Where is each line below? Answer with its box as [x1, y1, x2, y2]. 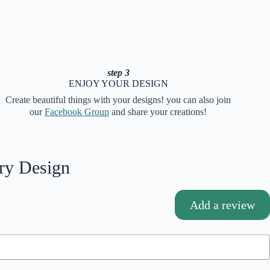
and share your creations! [109, 106, 207, 117]
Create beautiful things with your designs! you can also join [5, 94, 231, 105]
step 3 [107, 67, 130, 78]
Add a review [190, 198, 255, 212]
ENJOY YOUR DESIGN [68, 78, 168, 89]
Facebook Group [45, 106, 109, 117]
